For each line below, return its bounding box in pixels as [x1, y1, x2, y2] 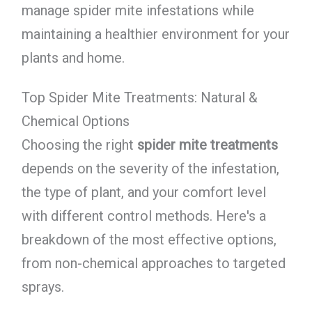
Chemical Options [21, 112, 130, 130]
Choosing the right [21, 136, 137, 153]
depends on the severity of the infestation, [21, 159, 279, 177]
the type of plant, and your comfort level [21, 183, 266, 201]
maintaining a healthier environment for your [21, 25, 290, 42]
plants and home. [21, 49, 125, 66]
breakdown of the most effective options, [21, 231, 276, 248]
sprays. [21, 278, 64, 295]
